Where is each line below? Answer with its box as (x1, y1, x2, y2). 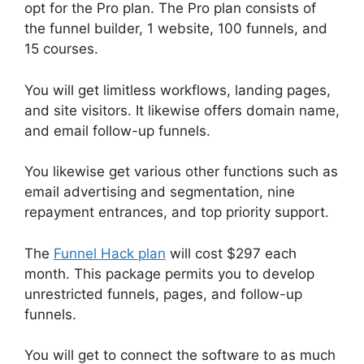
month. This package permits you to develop (24, 265, 314, 282)
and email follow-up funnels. (24, 122, 210, 139)
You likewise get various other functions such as (24, 163, 338, 180)
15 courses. (24, 41, 102, 58)
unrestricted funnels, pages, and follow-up (24, 285, 302, 302)
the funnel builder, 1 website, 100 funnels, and (24, 20, 327, 37)
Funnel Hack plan (54, 245, 166, 262)
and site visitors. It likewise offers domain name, (24, 102, 340, 119)
